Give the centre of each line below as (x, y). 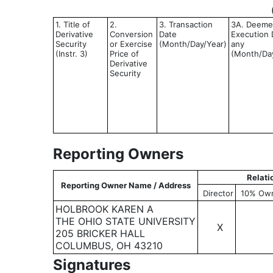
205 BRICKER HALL (100, 233)
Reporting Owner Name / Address (126, 185)
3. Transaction (186, 24)
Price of (124, 54)
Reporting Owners (118, 154)
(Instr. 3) (72, 54)
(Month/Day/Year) (193, 44)
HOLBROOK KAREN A (105, 209)
